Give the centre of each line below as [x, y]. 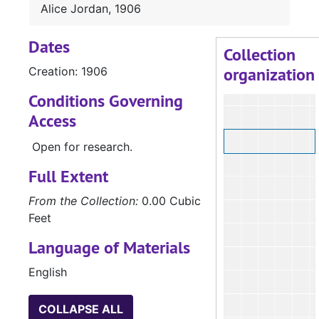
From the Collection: [83, 201]
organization [269, 75]
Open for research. [82, 147]
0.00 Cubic [169, 201]
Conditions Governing [106, 101]
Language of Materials [109, 248]
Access [52, 121]
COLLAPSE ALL [81, 309]
